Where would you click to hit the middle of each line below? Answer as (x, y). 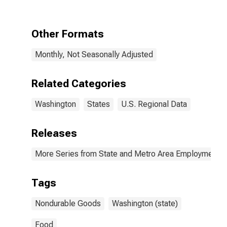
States (99, 104)
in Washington (140, 8)
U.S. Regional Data (154, 104)
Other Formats (68, 34)
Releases (54, 133)
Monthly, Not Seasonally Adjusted (94, 54)
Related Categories (79, 84)
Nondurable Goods (68, 203)
